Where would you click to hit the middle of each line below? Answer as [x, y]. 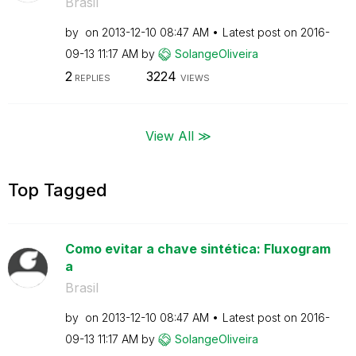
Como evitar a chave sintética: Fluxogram [197, 248]
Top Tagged [58, 190]
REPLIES [91, 78]
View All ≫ [178, 135]
